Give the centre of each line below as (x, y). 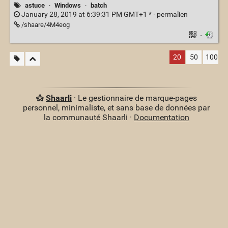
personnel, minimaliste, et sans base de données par (117, 108)
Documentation (161, 118)
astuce (35, 6)
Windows (67, 6)
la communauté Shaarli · (89, 118)
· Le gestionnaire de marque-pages (134, 98)
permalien (172, 15)
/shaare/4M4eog (45, 25)
